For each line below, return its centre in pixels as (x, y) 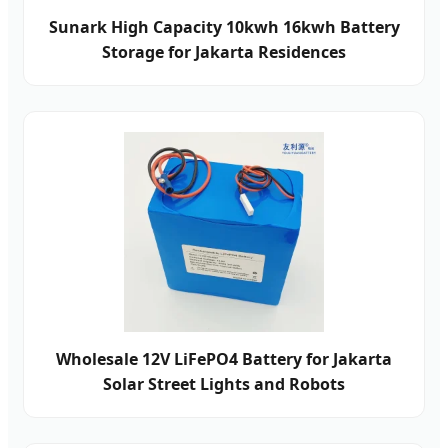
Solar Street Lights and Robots (224, 383)
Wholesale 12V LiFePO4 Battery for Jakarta (224, 358)
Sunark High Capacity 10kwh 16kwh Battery (224, 26)
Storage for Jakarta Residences (224, 51)
